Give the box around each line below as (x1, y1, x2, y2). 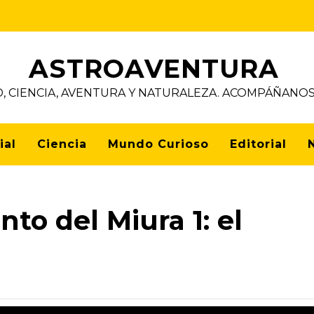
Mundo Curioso (108, 137, 209, 151)
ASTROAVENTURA (28, 53, 279, 84)
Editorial (230, 137, 287, 151)
